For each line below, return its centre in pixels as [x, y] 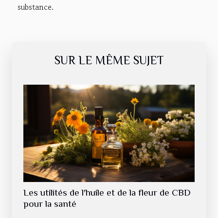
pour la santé [50, 203]
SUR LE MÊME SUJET [109, 60]
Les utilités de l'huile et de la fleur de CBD [107, 192]
